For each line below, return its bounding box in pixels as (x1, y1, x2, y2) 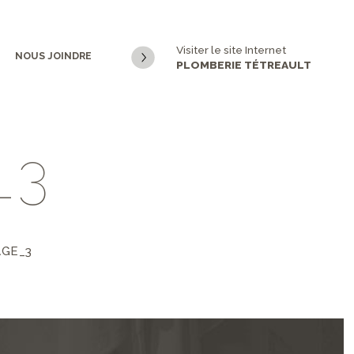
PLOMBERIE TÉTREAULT (176, 58, 312, 71)
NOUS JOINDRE (14, 50, 92, 62)
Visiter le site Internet (176, 43, 287, 56)
